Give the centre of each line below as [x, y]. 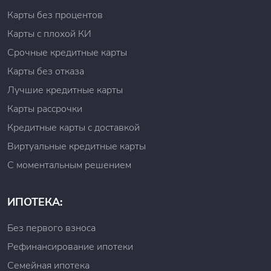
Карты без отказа [46, 71]
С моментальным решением [69, 165]
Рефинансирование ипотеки [70, 247]
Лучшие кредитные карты [65, 90]
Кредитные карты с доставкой [73, 128]
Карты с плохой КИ [49, 34]
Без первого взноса [51, 228]
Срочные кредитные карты [67, 53]
